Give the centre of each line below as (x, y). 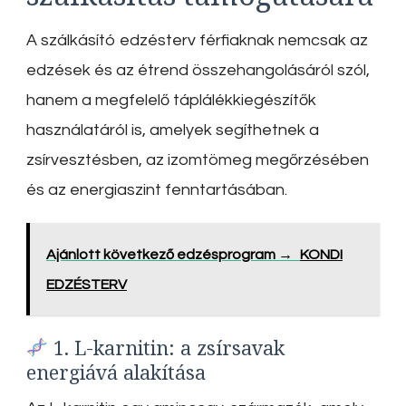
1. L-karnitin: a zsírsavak (167, 347)
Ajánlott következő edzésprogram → (169, 255)
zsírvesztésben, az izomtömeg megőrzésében (198, 160)
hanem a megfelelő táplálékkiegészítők (171, 101)
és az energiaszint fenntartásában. (157, 190)
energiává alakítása (116, 372)
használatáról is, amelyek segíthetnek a (173, 130)
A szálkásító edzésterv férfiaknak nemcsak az (197, 41)
